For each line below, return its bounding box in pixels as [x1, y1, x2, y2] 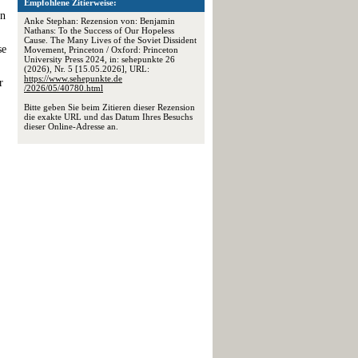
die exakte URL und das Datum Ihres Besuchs [24, 112, 193, 121]
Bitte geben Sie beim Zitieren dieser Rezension [24, 102, 195, 112]
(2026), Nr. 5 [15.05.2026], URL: [24, 64, 149, 74]
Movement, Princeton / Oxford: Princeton [24, 45, 178, 54]
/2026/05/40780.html [24, 83, 103, 93]
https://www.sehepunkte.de [24, 74, 122, 83]
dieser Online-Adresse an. [24, 121, 118, 131]
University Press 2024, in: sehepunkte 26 [24, 54, 175, 64]
